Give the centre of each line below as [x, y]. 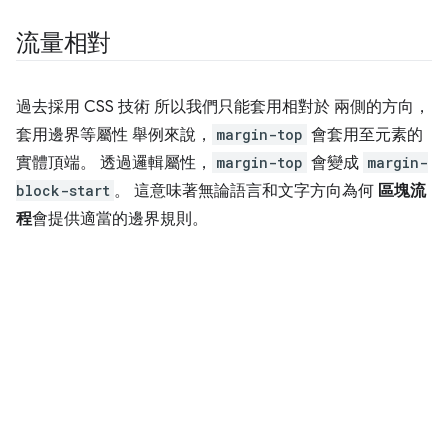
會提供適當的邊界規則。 [120, 219]
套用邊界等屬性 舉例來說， [114, 135]
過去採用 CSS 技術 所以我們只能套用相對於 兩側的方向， [223, 107]
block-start [63, 191]
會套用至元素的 [365, 135]
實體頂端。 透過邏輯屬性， [114, 163]
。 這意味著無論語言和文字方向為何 [246, 191]
